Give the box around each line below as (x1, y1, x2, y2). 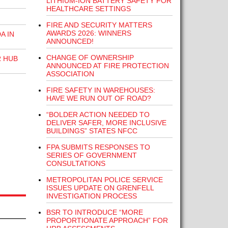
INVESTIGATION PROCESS (46, 192, 137, 200)
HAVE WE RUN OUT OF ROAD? (46, 94, 151, 102)
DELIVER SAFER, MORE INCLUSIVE (46, 119, 166, 127)
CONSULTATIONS (46, 159, 105, 167)
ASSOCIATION (46, 70, 94, 78)
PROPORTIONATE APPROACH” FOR (46, 216, 168, 224)
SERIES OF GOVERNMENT (46, 151, 137, 159)
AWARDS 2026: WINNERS (46, 29, 131, 37)
